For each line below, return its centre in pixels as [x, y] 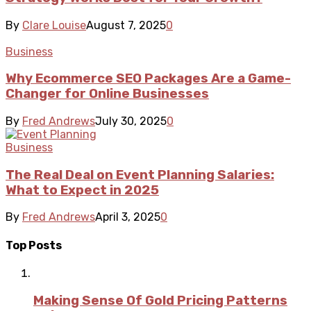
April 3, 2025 [128, 217]
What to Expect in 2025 [82, 190]
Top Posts [34, 245]
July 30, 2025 [131, 121]
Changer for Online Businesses [107, 94]
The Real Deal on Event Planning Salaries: [140, 175]
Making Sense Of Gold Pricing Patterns [160, 300]
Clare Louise [54, 25]
